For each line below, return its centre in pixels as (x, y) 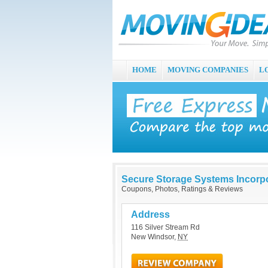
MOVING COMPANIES (208, 70)
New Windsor (153, 237)
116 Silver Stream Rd (165, 227)
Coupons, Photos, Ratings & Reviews (182, 189)
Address (150, 214)
